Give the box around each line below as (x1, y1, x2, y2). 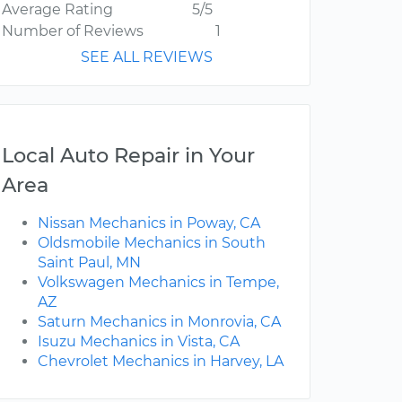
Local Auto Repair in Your (2, 143, 255, 169)
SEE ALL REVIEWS (81, 48, 213, 66)
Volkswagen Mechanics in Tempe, (38, 274, 279, 292)
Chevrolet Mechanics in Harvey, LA (38, 353, 284, 371)
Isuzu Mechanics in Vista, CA (38, 333, 240, 351)
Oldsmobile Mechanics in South (38, 234, 266, 252)
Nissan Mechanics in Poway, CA (38, 214, 260, 232)
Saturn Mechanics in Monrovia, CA (38, 313, 281, 331)
